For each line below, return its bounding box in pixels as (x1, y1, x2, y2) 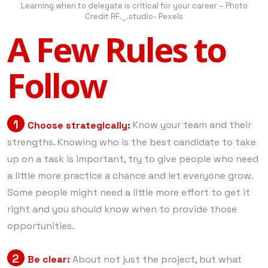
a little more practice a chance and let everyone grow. (7, 169, 253, 182)
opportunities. (7, 219, 74, 232)
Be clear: (27, 252, 70, 266)
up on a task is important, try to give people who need (7, 152, 258, 165)
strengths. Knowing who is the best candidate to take (7, 135, 256, 148)
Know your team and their (132, 118, 251, 132)
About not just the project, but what (69, 252, 242, 266)
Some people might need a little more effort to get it (7, 185, 250, 199)
